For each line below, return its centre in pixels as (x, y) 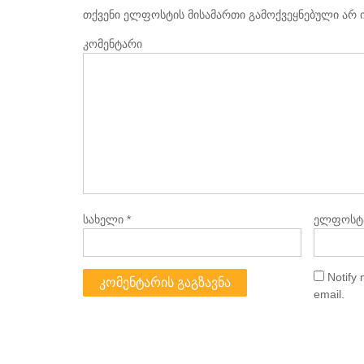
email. (329, 294)
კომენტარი (113, 43)
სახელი (105, 219)
